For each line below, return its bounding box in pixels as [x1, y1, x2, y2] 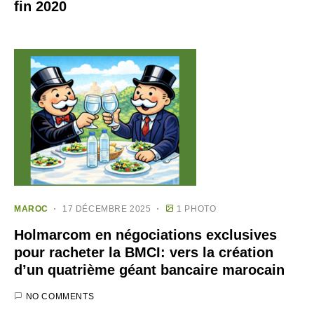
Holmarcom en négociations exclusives [14, 226, 277, 243]
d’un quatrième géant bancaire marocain [14, 261, 285, 278]
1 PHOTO [177, 203, 217, 214]
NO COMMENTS [25, 291, 95, 301]
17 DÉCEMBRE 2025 [62, 203, 151, 214]
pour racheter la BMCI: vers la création [14, 244, 273, 260]
